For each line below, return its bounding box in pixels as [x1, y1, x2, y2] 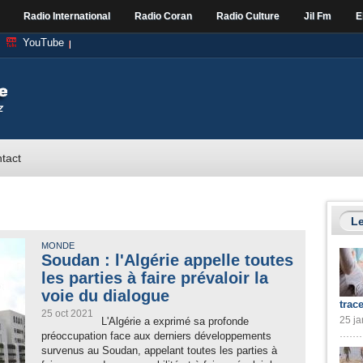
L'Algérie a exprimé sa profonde [101, 315, 249, 327]
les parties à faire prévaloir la [41, 269, 268, 287]
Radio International [23, 11, 110, 22]
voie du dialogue [41, 287, 169, 305]
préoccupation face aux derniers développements [41, 330, 271, 342]
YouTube [23, 36, 64, 49]
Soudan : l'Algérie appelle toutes [41, 251, 293, 269]
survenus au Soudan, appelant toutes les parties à [41, 344, 277, 357]
